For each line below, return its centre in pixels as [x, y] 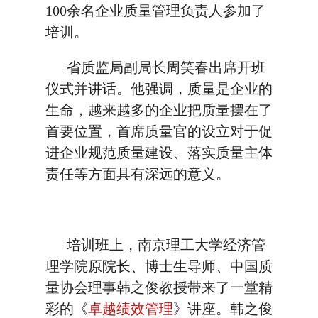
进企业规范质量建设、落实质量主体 [159, 153]
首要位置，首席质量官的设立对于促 [159, 131]
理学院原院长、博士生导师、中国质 [159, 266]
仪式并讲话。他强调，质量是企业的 [159, 89]
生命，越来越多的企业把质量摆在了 [159, 110]
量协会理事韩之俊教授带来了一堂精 [159, 287]
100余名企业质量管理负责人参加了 [155, 11]
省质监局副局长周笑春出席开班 [155, 67]
